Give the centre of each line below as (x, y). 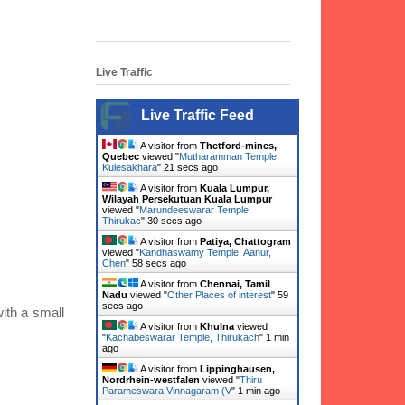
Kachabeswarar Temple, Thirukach (183, 338)
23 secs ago (191, 168)
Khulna (217, 327)
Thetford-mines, (238, 146)
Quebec (121, 157)
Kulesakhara (130, 168)
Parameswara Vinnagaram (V (167, 391)
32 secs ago (174, 221)
